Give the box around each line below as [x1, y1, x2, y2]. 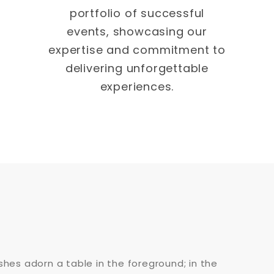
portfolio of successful [69, 6, 205, 21]
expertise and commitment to [48, 42, 226, 58]
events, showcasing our [67, 24, 207, 40]
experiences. [100, 79, 174, 95]
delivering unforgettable [65, 61, 209, 76]
